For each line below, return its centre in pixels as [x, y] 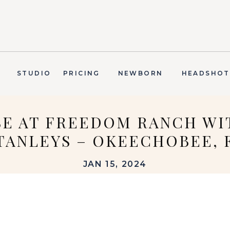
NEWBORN [140, 73]
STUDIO [34, 73]
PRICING [82, 73]
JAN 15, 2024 [115, 164]
